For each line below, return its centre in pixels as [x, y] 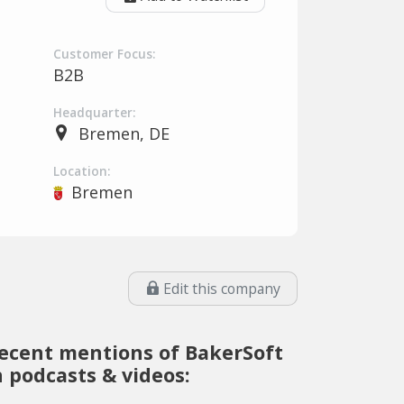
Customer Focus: [104, 54]
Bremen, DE [124, 133]
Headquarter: [94, 113]
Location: [82, 171]
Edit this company [222, 288]
